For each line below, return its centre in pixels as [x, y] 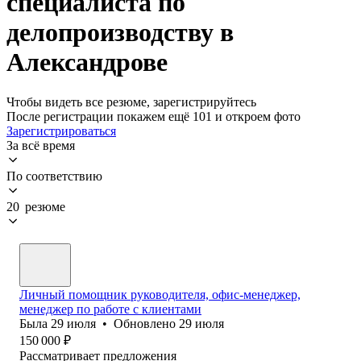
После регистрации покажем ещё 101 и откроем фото [154, 116]
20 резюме [36, 206]
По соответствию [54, 176]
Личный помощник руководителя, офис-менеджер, [160, 294]
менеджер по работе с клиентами [110, 309]
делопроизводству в [120, 33]
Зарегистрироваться [61, 131]
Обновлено [146, 323]
